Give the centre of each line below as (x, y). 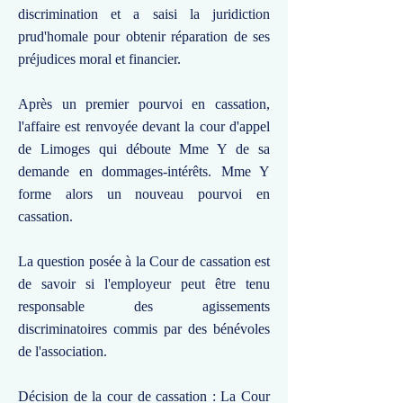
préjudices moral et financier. (99, 59)
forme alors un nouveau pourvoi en (144, 194)
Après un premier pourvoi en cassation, (144, 104)
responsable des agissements (144, 306)
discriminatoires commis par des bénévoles (144, 329)
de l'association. (63, 351)
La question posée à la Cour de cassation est (144, 261)
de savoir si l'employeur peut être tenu (144, 284)
